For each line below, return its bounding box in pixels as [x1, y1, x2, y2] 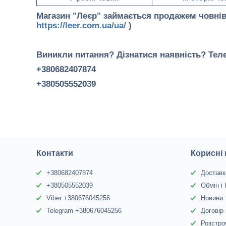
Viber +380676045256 [46, 194, 110, 202]
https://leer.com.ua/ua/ [36, 20, 126, 30]
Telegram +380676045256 [46, 207, 122, 214]
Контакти [36, 149, 74, 157]
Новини [201, 194, 223, 202]
